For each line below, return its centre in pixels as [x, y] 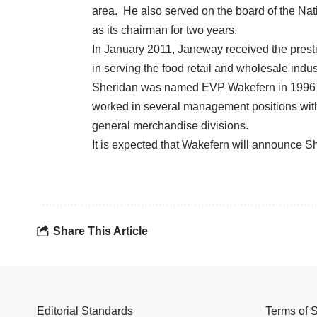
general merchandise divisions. [170, 126]
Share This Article [100, 231]
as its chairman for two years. [165, 30]
